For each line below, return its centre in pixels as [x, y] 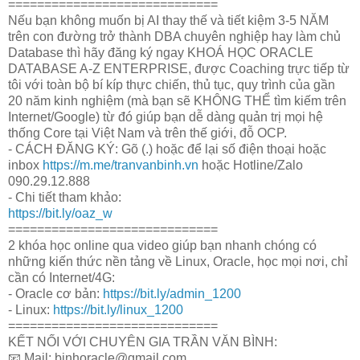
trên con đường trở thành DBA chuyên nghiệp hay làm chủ [174, 36]
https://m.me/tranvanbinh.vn [121, 165]
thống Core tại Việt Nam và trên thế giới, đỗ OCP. [147, 133]
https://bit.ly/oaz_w [60, 213]
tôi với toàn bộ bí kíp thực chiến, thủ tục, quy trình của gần [172, 84]
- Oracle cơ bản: [55, 293]
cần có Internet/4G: [61, 277]
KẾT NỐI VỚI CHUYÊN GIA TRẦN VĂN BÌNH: [143, 342]
